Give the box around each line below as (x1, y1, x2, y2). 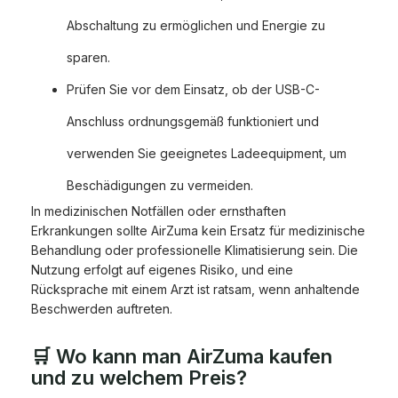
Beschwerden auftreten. (31, 301, 172, 317)
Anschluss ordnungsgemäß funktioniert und (67, 114, 319, 130)
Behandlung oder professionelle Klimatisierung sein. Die (31, 243, 358, 259)
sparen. (67, 50, 110, 66)
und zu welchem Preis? (31, 366, 247, 390)
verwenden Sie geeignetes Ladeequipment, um (67, 146, 346, 162)
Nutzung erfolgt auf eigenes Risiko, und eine (31, 262, 293, 278)
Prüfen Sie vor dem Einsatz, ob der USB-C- (67, 82, 320, 98)
